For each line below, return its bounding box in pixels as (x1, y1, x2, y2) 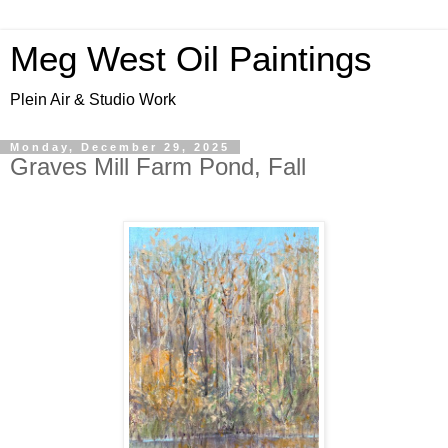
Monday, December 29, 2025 (10, 141, 230, 153)
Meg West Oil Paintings (10, 40, 372, 78)
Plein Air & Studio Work (10, 91, 176, 108)
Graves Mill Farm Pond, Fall (10, 153, 306, 180)
